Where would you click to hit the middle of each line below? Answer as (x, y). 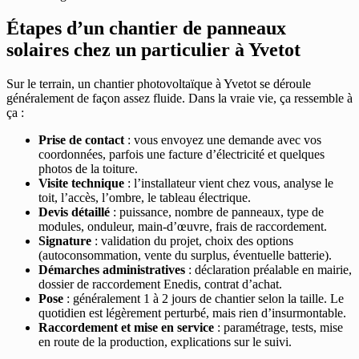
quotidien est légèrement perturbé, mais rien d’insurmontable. (192, 313)
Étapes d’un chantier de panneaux (146, 28)
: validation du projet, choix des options (192, 241)
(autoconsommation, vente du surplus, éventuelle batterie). (185, 256)
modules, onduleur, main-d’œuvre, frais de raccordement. (183, 227)
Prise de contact (81, 140)
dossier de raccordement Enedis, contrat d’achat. (160, 284)
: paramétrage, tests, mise (278, 328)
